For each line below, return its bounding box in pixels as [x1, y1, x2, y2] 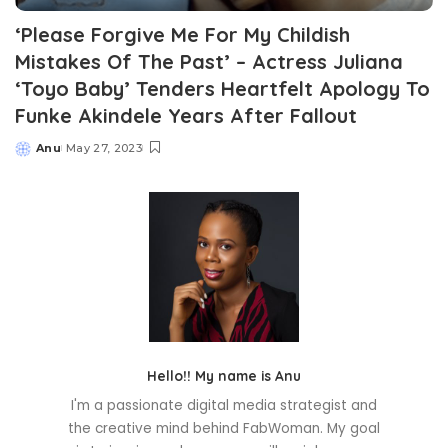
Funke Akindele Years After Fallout [15, 103, 357, 129]
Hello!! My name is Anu [147, 367, 301, 385]
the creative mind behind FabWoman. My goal [68, 419, 380, 439]
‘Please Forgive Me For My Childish [15, 22, 350, 48]
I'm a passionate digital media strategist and [71, 396, 377, 416]
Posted [14, 148, 62, 163]
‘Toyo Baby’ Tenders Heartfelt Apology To [15, 76, 430, 102]
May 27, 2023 [66, 141, 143, 156]
